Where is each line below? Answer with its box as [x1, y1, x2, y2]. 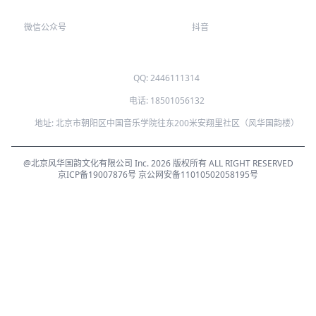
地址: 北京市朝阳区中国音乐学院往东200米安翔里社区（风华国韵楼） [34, 136, 299, 149]
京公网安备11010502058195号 [138, 188, 258, 200]
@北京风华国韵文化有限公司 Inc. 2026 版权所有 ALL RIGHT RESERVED [23, 176, 293, 189]
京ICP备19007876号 [58, 188, 136, 200]
